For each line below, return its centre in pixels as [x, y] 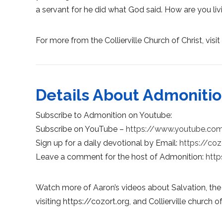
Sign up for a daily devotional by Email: [108, 143]
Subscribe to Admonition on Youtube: [104, 115]
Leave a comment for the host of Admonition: [121, 157]
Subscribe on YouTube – [81, 129]
